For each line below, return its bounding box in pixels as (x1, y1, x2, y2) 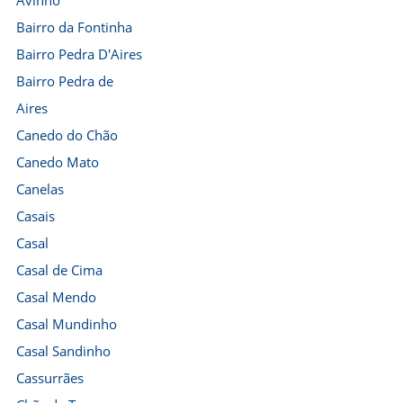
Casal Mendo (16, 288, 96, 306)
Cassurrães (16, 369, 84, 387)
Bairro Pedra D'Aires (16, 45, 142, 63)
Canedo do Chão (16, 126, 118, 144)
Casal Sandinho (16, 342, 111, 360)
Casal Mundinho (16, 315, 117, 333)
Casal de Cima (16, 261, 103, 279)
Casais (16, 207, 55, 225)
